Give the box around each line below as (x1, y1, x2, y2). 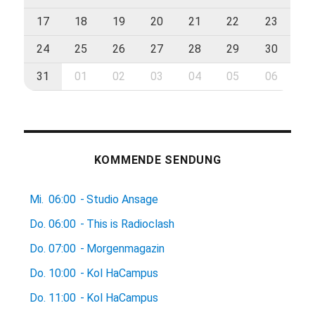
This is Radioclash (86, 217, 175, 231)
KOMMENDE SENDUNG (94, 153, 221, 167)
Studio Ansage (86, 193, 159, 206)
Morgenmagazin (86, 242, 165, 255)
